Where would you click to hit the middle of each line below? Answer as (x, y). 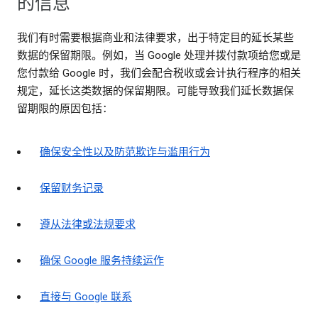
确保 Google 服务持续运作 (102, 261)
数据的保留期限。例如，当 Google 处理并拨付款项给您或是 (159, 56)
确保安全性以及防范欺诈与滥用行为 (125, 152)
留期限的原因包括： (65, 109)
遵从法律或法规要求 (88, 225)
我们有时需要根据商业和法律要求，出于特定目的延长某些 (155, 38)
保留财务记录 (72, 188)
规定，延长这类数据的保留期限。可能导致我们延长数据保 (155, 91)
